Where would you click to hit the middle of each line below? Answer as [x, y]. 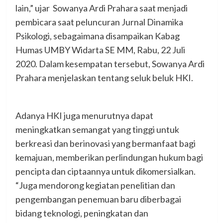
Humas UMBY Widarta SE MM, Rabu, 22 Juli [100, 50]
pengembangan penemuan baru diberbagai [98, 199]
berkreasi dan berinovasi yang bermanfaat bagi [105, 143]
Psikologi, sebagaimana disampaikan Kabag [97, 36]
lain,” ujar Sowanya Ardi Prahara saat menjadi [101, 8]
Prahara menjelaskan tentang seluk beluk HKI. [104, 77]
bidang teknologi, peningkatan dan [82, 213]
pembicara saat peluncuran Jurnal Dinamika [99, 22]
